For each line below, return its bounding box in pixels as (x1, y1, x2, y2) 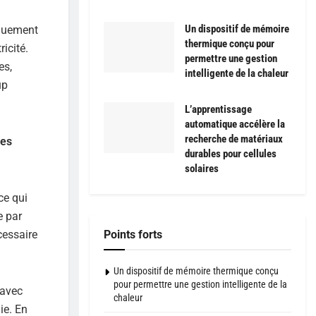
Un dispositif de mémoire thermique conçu (114, 265, 279, 277)
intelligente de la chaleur (185, 67, 288, 80)
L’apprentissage (185, 103, 252, 116)
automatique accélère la (185, 118, 285, 131)
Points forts (104, 228, 162, 242)
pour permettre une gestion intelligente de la (114, 279, 287, 291)
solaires (185, 162, 219, 176)
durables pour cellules (185, 147, 276, 161)
